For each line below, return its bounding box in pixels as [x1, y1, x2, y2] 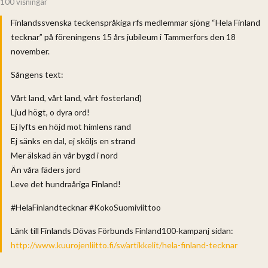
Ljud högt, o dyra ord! [11, 106, 90, 117]
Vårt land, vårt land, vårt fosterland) [11, 92, 142, 103]
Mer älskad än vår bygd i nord [11, 150, 118, 160]
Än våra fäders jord [11, 164, 81, 175]
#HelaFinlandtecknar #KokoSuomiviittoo [11, 202, 161, 212]
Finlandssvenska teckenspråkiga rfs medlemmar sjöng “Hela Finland [11, 17, 260, 28]
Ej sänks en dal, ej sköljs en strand [11, 135, 135, 146]
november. [11, 45, 50, 56]
